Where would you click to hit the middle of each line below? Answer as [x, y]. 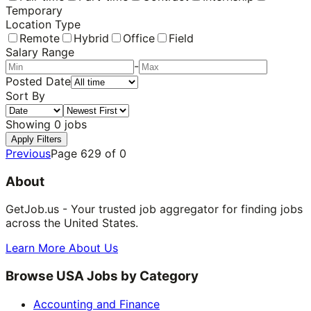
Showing [30, 124]
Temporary [34, 10]
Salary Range [40, 52]
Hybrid [91, 38]
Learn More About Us [62, 248]
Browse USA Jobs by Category [102, 276]
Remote [40, 38]
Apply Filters [36, 139]
